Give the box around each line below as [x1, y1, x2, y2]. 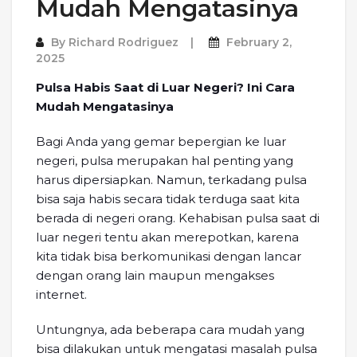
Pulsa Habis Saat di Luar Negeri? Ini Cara [36, 79, 295, 95]
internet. [36, 286, 87, 302]
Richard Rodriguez [69, 34, 178, 49]
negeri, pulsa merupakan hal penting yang [36, 152, 293, 168]
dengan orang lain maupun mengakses [36, 267, 274, 283]
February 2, [226, 34, 292, 49]
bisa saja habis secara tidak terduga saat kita [36, 190, 300, 206]
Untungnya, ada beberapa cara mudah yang [36, 321, 304, 337]
